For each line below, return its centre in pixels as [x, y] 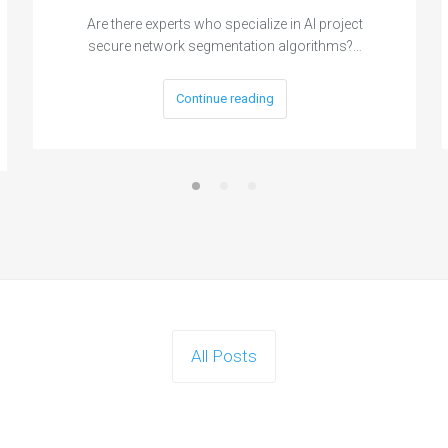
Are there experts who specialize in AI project [224, 23]
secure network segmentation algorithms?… [224, 45]
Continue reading [224, 98]
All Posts [223, 355]
